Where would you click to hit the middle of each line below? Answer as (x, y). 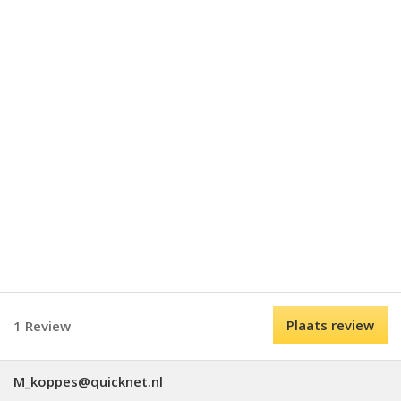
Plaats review (330, 325)
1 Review (42, 326)
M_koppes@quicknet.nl (88, 381)
